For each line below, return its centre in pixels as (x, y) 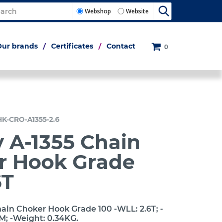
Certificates (72, 46)
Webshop (98, 11)
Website (137, 11)
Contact (121, 46)
